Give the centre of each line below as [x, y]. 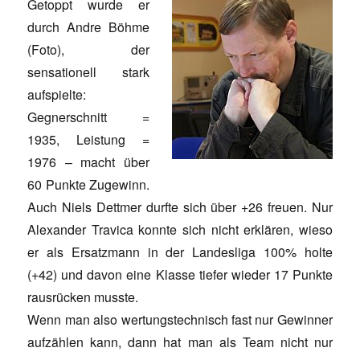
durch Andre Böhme [88, 27]
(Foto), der [88, 50]
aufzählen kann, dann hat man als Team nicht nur [180, 342]
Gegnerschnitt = [88, 117]
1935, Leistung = [88, 140]
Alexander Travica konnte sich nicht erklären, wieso [180, 230]
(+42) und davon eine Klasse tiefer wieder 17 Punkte [180, 275]
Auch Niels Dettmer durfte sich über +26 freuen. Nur [180, 207]
